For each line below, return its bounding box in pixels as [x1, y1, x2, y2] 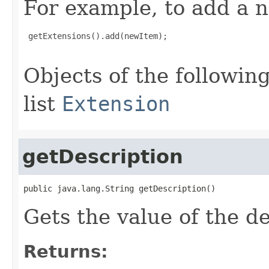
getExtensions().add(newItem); [23, 31, 168, 41]
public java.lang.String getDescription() [23, 183, 216, 193]
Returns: [23, 241, 108, 262]
